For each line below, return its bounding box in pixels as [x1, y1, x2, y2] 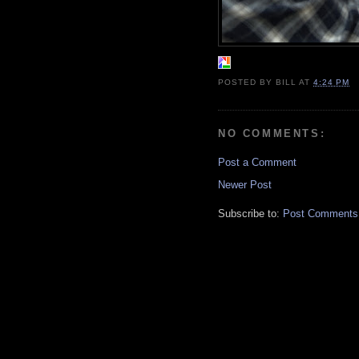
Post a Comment [218, 156, 296, 169]
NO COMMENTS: [218, 127, 326, 139]
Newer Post [218, 179, 272, 192]
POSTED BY [218, 77, 276, 87]
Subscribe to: [218, 208, 283, 220]
